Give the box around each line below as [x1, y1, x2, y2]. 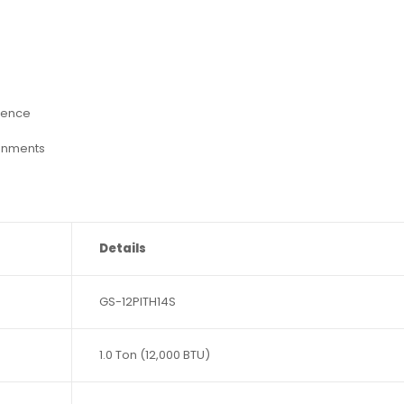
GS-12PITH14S [99, 292, 176, 310]
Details [99, 239, 146, 257]
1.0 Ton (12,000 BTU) [99, 345, 210, 363]
